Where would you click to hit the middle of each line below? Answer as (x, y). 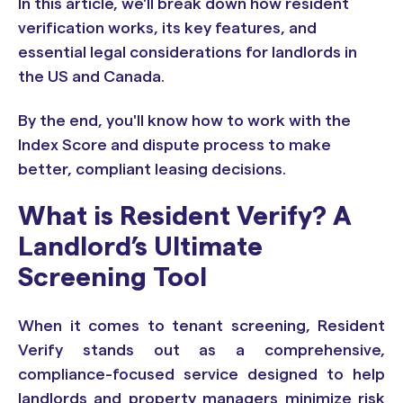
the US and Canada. (93, 76)
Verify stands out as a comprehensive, (201, 349)
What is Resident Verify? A (185, 217)
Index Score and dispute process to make (175, 145)
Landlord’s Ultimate (141, 248)
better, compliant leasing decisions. (152, 170)
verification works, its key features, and (167, 27)
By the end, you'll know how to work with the (184, 121)
